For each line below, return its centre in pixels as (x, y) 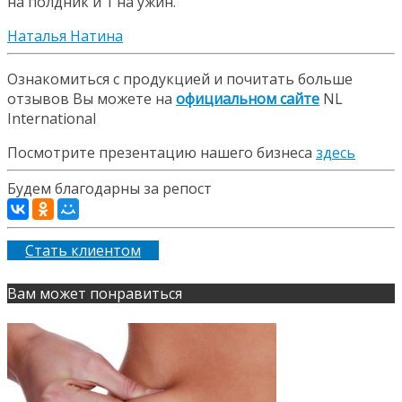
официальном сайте (248, 99)
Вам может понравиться (95, 294)
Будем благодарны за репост (109, 188)
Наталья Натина (65, 36)
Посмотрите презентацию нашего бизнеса (162, 153)
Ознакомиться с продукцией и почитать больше (180, 79)
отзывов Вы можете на (92, 99)
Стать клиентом (83, 250)
